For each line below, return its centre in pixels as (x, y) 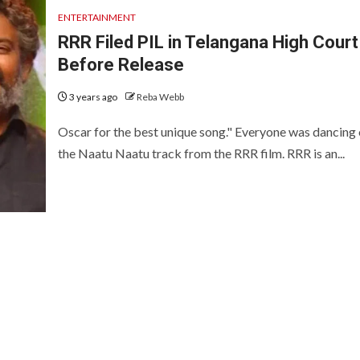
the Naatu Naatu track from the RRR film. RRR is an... (201, 153)
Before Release (121, 64)
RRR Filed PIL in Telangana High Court (208, 42)
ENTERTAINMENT (96, 17)
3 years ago (93, 96)
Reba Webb (160, 96)
